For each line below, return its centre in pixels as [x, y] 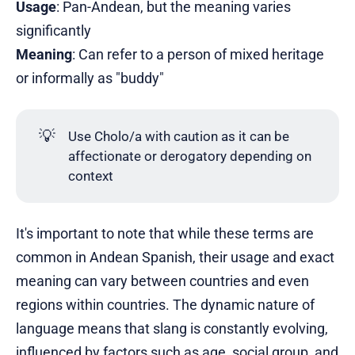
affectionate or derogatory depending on [190, 156]
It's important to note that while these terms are [165, 234]
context [91, 176]
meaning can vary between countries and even [162, 281]
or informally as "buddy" [90, 78]
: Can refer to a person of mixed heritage [198, 55]
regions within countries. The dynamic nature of [165, 305]
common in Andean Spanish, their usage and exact [175, 258]
